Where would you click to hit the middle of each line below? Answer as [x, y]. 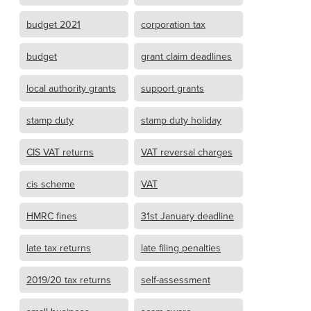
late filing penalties [181, 247]
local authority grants [71, 88]
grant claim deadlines [186, 56]
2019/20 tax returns [69, 279]
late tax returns [59, 247]
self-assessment [176, 279]
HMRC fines [52, 216]
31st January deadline [187, 216]
